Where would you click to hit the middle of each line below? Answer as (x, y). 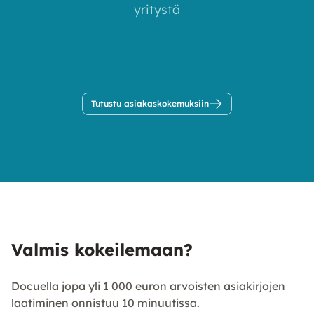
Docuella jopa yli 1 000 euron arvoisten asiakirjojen (148, 286)
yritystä (157, 9)
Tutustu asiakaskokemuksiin (150, 103)
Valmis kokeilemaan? (102, 250)
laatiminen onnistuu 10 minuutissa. (105, 303)
